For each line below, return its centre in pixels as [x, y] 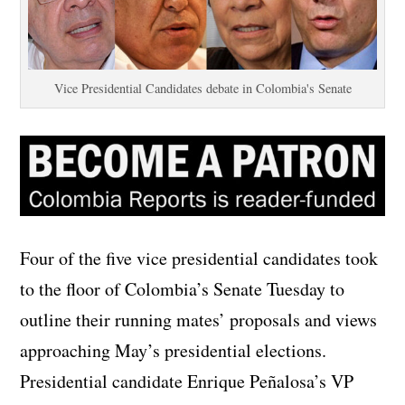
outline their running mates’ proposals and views [199, 319]
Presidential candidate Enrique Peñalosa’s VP [187, 381]
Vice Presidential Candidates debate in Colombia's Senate [202, 88]
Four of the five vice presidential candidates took [199, 258]
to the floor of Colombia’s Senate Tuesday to [183, 288]
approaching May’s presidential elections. [174, 350]
